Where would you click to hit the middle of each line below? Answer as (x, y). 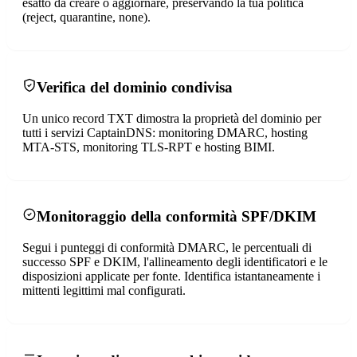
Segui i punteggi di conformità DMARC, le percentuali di (167, 247)
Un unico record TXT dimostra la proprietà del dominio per (172, 118)
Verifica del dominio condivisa (135, 87)
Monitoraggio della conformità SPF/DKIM (177, 217)
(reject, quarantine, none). (86, 18)
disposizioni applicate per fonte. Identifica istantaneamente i (171, 276)
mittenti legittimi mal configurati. (104, 290)
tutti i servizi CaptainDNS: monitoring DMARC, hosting (165, 132)
